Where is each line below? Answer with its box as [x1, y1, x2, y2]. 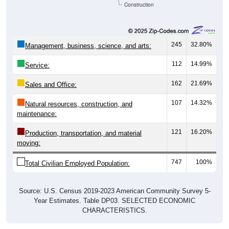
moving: [17, 139, 40, 147]
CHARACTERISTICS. [82, 207, 147, 215]
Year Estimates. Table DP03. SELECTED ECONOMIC [34, 197, 195, 205]
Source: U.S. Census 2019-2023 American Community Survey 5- [18, 187, 211, 195]
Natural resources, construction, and [25, 100, 132, 108]
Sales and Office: [25, 81, 77, 89]
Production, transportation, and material [25, 129, 142, 138]
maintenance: [17, 110, 57, 118]
